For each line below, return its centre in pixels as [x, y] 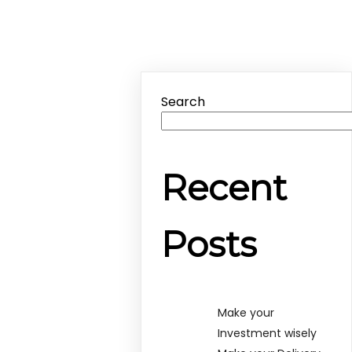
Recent [224, 188]
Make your [246, 312]
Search [183, 102]
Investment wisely [268, 333]
